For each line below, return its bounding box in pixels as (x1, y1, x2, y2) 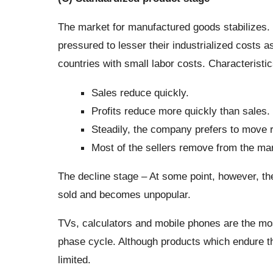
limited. (57, 253, 91, 266)
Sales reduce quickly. (91, 86, 189, 99)
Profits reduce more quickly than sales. (91, 104, 270, 117)
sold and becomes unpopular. (57, 188, 191, 200)
